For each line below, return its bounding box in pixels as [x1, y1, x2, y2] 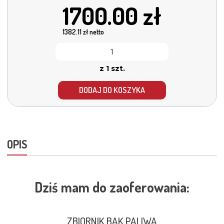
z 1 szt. [99, 63, 125, 73]
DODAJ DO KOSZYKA [79, 85, 145, 95]
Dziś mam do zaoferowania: [34, 177, 189, 196]
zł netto [81, 27, 104, 36]
